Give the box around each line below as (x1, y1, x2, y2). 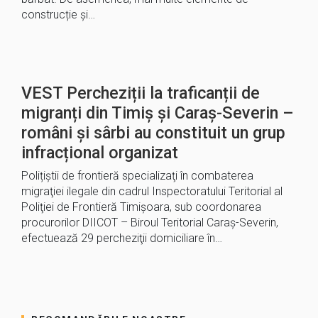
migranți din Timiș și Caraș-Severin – (21, 103, 294, 123)
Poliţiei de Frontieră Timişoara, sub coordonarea (21, 200, 261, 214)
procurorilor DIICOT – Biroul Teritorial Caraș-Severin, (21, 216, 278, 229)
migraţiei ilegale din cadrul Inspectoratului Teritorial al (21, 185, 283, 198)
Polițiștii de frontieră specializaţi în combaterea (21, 169, 253, 182)
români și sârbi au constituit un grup (21, 123, 285, 143)
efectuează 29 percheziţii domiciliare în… (21, 231, 222, 245)
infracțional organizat (21, 143, 178, 163)
